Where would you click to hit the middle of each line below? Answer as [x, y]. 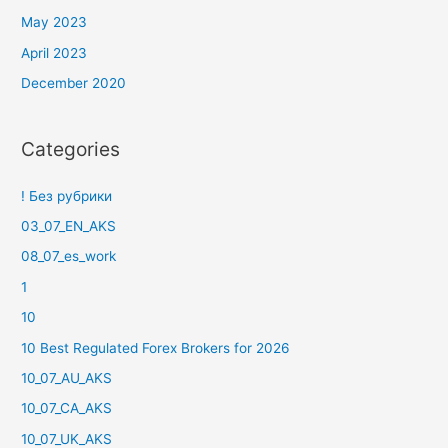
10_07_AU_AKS [67, 378]
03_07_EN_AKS [69, 226]
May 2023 [54, 22]
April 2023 [54, 52]
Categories [71, 149]
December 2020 [74, 83]
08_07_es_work [69, 256]
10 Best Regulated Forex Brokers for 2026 [156, 347]
